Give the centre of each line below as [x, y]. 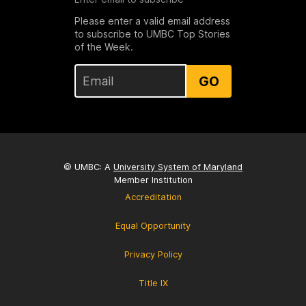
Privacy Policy [153, 254]
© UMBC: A [88, 167]
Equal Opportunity [153, 225]
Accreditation [153, 197]
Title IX [153, 283]
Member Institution [153, 180]
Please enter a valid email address [152, 21]
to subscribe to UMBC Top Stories [152, 34]
